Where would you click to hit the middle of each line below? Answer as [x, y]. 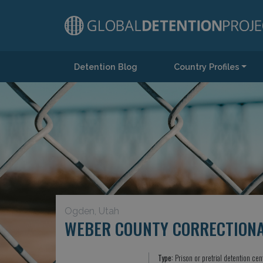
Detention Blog [105, 67]
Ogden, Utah [92, 211]
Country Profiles [206, 67]
